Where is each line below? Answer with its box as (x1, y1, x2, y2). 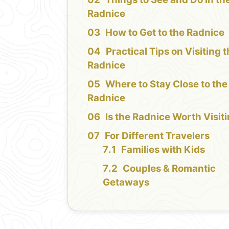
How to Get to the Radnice (105, 26, 225, 38)
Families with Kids (121, 143, 205, 155)
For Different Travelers (105, 129, 210, 142)
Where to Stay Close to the (105, 78, 228, 90)
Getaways (103, 176, 150, 188)
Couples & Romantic (123, 162, 216, 174)
